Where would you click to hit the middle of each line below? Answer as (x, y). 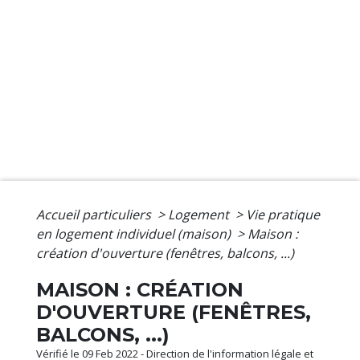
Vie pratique (283, 215)
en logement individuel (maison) (135, 234)
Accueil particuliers (95, 215)
